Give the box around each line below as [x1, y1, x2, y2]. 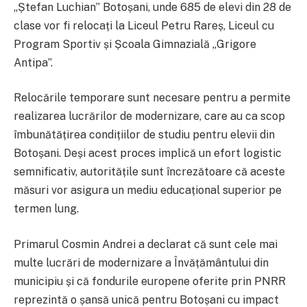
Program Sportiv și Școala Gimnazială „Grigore [14, 37, 256, 51]
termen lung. [14, 202, 79, 216]
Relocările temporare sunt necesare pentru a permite [14, 91, 291, 105]
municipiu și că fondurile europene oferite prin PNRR [14, 274, 286, 288]
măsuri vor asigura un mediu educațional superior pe [14, 184, 282, 197]
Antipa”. [14, 56, 53, 69]
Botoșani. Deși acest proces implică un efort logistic [14, 147, 282, 160]
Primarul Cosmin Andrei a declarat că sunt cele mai [14, 237, 278, 251]
